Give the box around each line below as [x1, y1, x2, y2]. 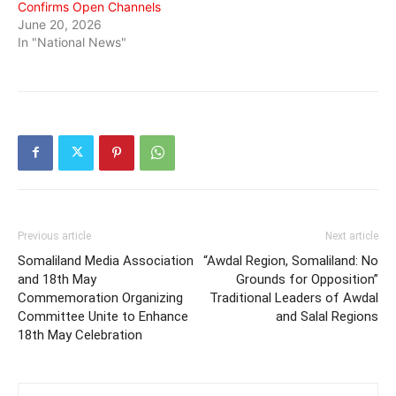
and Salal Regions [276, 308, 378, 324]
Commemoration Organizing [18, 289, 183, 306]
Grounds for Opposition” [236, 270, 378, 287]
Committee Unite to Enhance [18, 308, 188, 324]
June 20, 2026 [18, 16, 102, 32]
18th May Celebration [18, 326, 142, 343]
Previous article [18, 229, 91, 242]
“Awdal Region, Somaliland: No [203, 252, 378, 269]
